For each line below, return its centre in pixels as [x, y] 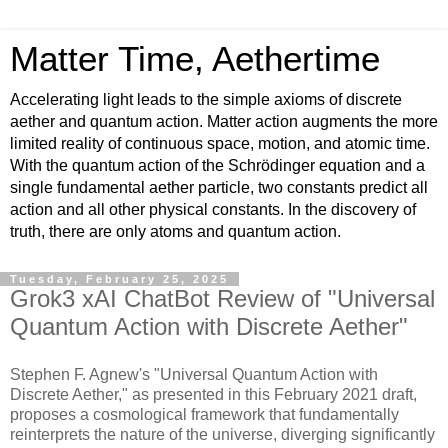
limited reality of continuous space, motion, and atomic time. [220, 143]
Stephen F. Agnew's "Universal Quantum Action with [194, 374]
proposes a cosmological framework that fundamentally [204, 414]
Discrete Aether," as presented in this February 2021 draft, [213, 394]
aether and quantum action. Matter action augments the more [224, 121]
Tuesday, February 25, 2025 [119, 279]
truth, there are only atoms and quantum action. [175, 231]
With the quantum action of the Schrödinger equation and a [217, 165]
